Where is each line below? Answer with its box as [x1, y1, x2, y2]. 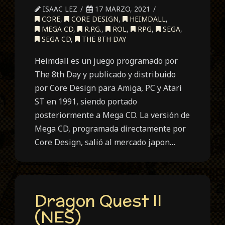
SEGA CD [40, 34, 71, 44]
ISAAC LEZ [41, 4, 78, 14]
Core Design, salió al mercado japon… [35, 137, 176, 148]
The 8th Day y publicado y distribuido [35, 69, 176, 80]
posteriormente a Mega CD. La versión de [35, 109, 190, 121]
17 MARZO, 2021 [93, 4, 151, 14]
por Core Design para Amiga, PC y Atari [35, 82, 182, 94]
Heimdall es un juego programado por [35, 55, 178, 67]
